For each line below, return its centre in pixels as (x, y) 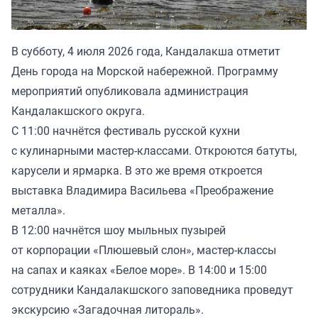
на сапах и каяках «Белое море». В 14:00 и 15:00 (139, 270)
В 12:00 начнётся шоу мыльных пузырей (119, 230)
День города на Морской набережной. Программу (145, 71)
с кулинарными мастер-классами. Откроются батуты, (154, 151)
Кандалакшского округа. (78, 111)
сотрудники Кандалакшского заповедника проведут (152, 290)
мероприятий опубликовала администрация (130, 91)
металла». (38, 210)
